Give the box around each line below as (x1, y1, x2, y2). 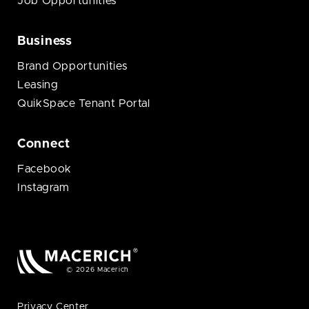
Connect (17, 138, 71, 150)
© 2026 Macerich (66, 266, 128, 273)
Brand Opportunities (17, 61, 128, 72)
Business (17, 35, 72, 48)
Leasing (17, 79, 59, 90)
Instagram (17, 182, 70, 193)
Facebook (17, 163, 72, 175)
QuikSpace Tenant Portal (17, 98, 150, 109)
